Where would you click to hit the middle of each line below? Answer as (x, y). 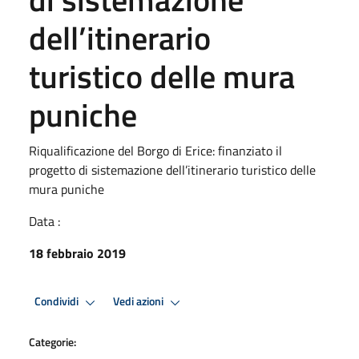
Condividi (58, 302)
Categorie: (52, 341)
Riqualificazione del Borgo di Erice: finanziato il (155, 150)
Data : (44, 221)
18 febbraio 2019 (77, 253)
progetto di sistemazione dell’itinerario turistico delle (172, 169)
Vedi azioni (139, 302)
